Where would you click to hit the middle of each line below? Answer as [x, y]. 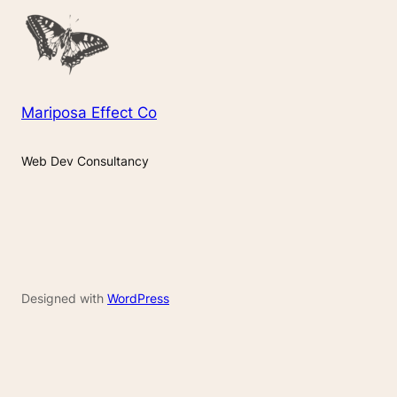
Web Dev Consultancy [85, 161]
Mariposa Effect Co [89, 113]
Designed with [64, 299]
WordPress [138, 299]
